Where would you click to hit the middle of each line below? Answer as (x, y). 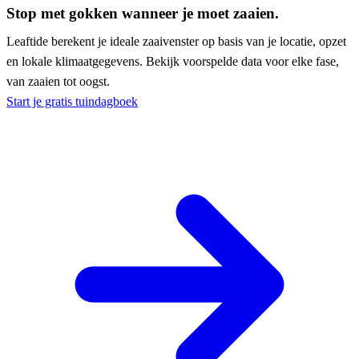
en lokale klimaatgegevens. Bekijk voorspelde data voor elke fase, (173, 62)
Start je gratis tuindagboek (72, 102)
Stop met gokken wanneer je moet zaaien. (143, 13)
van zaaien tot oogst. (58, 82)
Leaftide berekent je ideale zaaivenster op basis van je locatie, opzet (176, 42)
